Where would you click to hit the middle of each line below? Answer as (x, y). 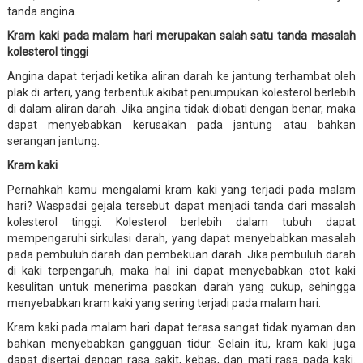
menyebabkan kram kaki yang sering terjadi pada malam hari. (164, 303)
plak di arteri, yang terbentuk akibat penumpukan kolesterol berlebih (181, 92)
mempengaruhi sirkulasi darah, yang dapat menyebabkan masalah (181, 238)
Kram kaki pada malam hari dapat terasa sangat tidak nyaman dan (181, 327)
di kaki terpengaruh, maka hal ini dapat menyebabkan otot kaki (181, 270)
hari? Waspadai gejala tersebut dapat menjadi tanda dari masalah (181, 205)
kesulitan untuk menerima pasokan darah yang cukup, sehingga (181, 286)
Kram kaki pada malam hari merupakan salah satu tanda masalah (181, 35)
